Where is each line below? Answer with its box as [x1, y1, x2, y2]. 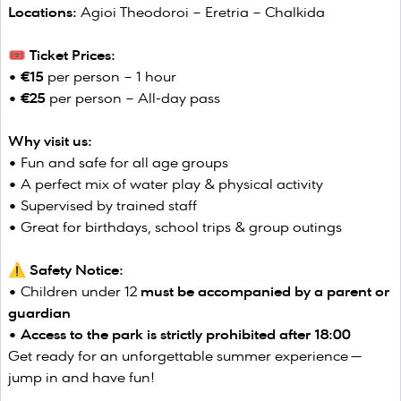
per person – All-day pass [46, 90, 220, 107]
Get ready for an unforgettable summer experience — [8, 347, 361, 364]
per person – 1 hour [44, 68, 176, 85]
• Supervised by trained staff [8, 197, 197, 214]
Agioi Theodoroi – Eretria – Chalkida [77, 4, 325, 21]
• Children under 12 [8, 283, 141, 300]
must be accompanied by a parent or [141, 283, 389, 300]
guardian [8, 304, 71, 321]
